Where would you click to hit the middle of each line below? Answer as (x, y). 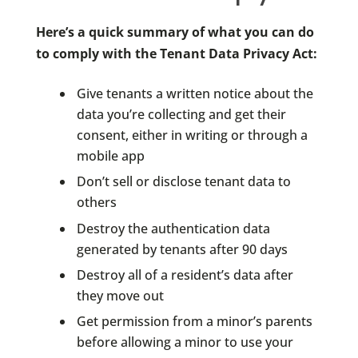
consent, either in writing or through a (192, 135)
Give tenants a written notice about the (195, 93)
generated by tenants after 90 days (182, 249)
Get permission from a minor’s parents (194, 322)
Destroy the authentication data (173, 228)
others (96, 203)
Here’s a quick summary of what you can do (175, 32)
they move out (120, 296)
